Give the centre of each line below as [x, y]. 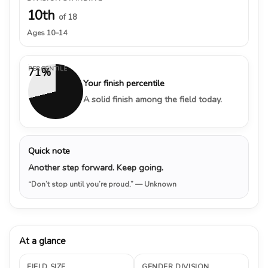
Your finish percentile [124, 83]
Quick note [49, 150]
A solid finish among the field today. [153, 99]
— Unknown [156, 184]
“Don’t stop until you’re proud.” [82, 184]
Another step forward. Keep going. [96, 167]
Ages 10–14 [47, 33]
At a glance [42, 241]
